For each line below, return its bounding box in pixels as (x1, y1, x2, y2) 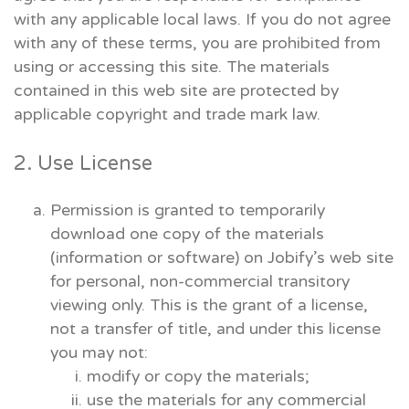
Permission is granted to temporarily (50, 200, 325, 220)
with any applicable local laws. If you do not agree (14, 9, 391, 29)
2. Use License (14, 151, 152, 175)
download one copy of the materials (50, 224, 324, 244)
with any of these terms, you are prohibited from (14, 33, 381, 53)
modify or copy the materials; (87, 366, 309, 386)
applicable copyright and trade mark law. (14, 104, 320, 124)
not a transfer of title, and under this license (50, 319, 381, 339)
